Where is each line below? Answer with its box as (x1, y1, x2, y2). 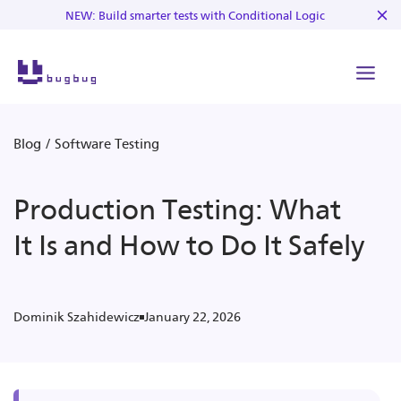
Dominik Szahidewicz (13, 310, 140, 325)
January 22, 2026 (144, 309, 241, 325)
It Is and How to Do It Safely (13, 228, 364, 262)
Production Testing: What (13, 192, 341, 226)
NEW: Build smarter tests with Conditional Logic (64, 8, 325, 22)
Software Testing (55, 136, 159, 152)
